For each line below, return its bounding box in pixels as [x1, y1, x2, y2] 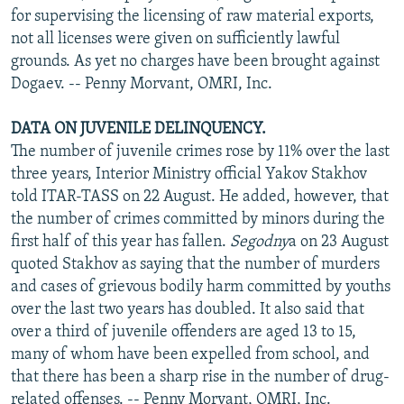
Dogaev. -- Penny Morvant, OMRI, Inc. [11, 75, 272, 93]
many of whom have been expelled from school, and [11, 345, 370, 363]
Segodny [230, 233, 289, 251]
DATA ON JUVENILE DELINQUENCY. [11, 120, 266, 138]
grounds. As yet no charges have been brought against [11, 52, 380, 70]
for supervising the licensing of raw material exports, [11, 7, 374, 25]
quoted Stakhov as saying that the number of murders [11, 255, 380, 273]
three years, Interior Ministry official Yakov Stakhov [11, 165, 367, 183]
